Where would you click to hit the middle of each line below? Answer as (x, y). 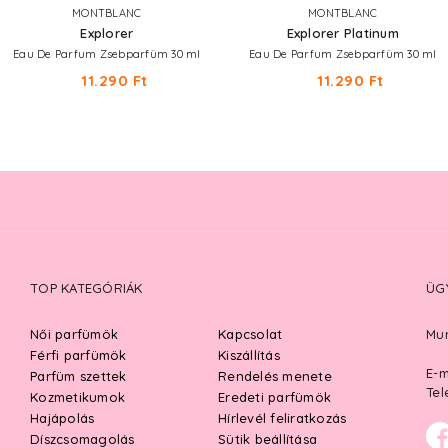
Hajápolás (62, 418)
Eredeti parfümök (274, 397)
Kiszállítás (249, 355)
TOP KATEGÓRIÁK (86, 288)
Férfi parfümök (78, 355)
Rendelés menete (275, 376)
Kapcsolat (250, 334)
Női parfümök (74, 334)
